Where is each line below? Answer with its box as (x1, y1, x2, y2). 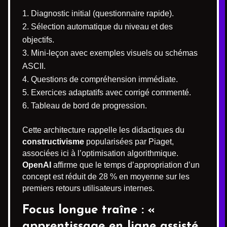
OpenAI (22, 161, 51, 169)
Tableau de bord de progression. (31, 101, 147, 110)
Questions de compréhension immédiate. (31, 75, 178, 84)
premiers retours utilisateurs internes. (22, 184, 155, 193)
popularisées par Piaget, (84, 137, 174, 146)
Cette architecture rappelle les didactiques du (22, 126, 184, 134)
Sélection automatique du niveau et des (31, 22, 173, 31)
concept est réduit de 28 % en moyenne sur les (22, 172, 190, 181)
